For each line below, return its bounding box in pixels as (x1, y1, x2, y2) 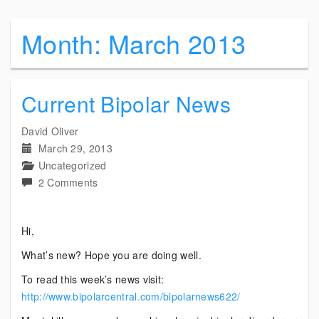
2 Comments (38, 175, 98, 189)
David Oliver (21, 124, 79, 138)
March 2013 (108, 25, 246, 61)
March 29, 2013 (38, 141, 113, 155)
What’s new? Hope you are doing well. (21, 248, 202, 262)
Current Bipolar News (21, 88, 231, 119)
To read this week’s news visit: (21, 272, 164, 286)
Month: (21, 25, 109, 61)
